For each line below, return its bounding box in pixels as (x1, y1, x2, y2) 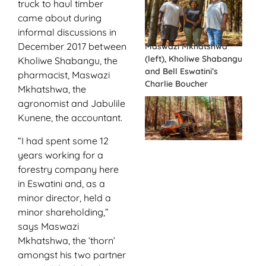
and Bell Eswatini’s (145, 65, 218, 77)
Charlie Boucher (145, 78, 208, 89)
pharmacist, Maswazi (18, 69, 110, 81)
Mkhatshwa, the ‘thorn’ (18, 234, 115, 246)
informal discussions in (18, 26, 116, 39)
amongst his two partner (18, 248, 126, 261)
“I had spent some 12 (18, 134, 109, 147)
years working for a (18, 148, 103, 161)
